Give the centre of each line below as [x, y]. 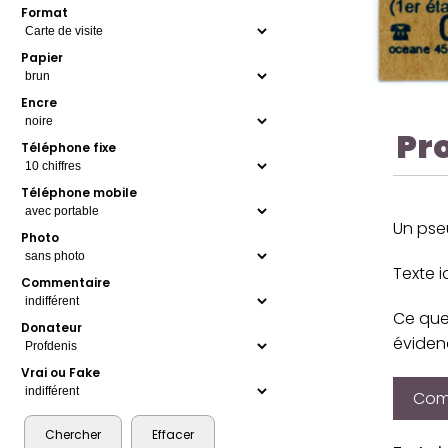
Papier [42, 58]
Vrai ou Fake [61, 373]
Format [45, 13]
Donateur [52, 328]
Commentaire [66, 283]
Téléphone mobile [79, 193]
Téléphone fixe [69, 148]
